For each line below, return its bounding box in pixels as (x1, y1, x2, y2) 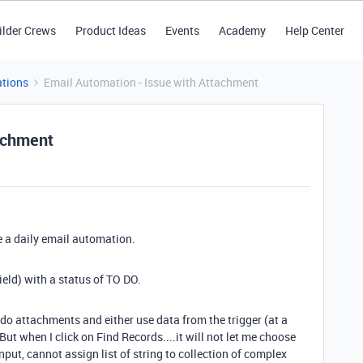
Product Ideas (75, 23, 146, 38)
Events (164, 23, 199, 38)
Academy (218, 23, 266, 38)
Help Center (284, 23, 344, 38)
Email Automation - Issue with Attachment (44, 75, 258, 90)
